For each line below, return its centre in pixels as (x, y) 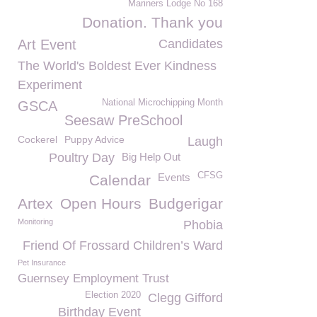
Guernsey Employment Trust (93, 278)
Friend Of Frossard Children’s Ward (123, 246)
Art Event (47, 45)
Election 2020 (113, 295)
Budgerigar (186, 203)
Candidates (191, 44)
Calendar (120, 180)
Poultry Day (82, 158)
